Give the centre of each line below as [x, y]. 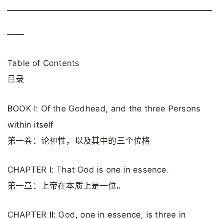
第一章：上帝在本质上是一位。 [66, 186]
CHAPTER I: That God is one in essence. [88, 169]
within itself [31, 124]
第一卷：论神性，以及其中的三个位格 [79, 141]
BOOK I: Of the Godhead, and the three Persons [104, 108]
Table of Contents [44, 63]
